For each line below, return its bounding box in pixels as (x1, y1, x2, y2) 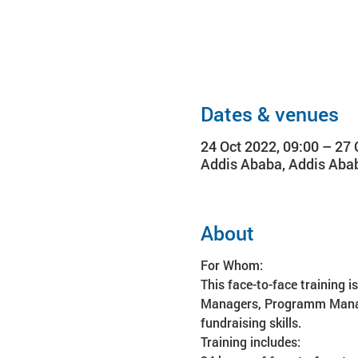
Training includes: (200, 333, 300, 350)
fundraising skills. (200, 314, 301, 331)
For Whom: (200, 257, 263, 273)
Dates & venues (200, 101, 339, 127)
